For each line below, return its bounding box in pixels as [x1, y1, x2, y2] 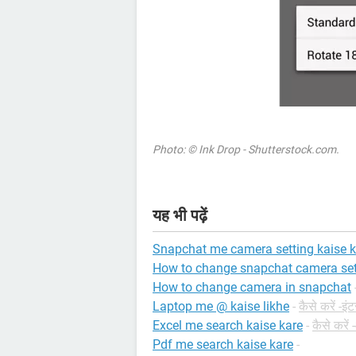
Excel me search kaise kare [153, 317, 303, 333]
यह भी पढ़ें [153, 205, 207, 225]
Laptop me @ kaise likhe [153, 298, 289, 314]
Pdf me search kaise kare [153, 336, 293, 352]
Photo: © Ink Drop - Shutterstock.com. [153, 142, 339, 156]
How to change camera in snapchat [153, 279, 351, 295]
